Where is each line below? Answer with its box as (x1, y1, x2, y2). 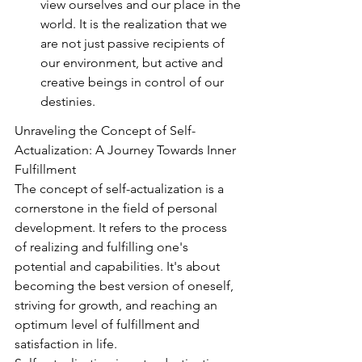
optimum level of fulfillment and (15, 317, 203, 332)
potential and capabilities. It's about (15, 259, 223, 274)
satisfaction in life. (15, 336, 117, 351)
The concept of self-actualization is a (15, 181, 227, 196)
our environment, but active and (40, 55, 226, 70)
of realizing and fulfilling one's (15, 239, 192, 255)
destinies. (40, 94, 95, 109)
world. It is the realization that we (40, 16, 230, 32)
